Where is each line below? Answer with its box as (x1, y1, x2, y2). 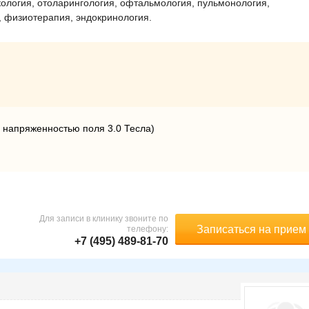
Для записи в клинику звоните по (39, 214, 168, 223)
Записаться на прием (196, 223, 306, 235)
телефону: (127, 224, 168, 234)
